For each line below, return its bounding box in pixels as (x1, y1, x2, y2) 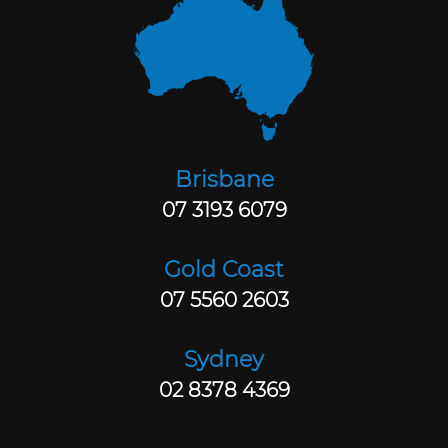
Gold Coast (164, 256, 284, 284)
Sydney (184, 346, 264, 374)
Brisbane (174, 166, 274, 194)
